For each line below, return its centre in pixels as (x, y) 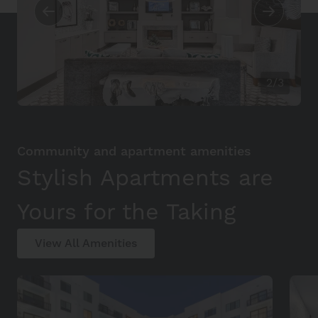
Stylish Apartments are (145, 178)
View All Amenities (86, 244)
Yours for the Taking (127, 212)
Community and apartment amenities (134, 152)
